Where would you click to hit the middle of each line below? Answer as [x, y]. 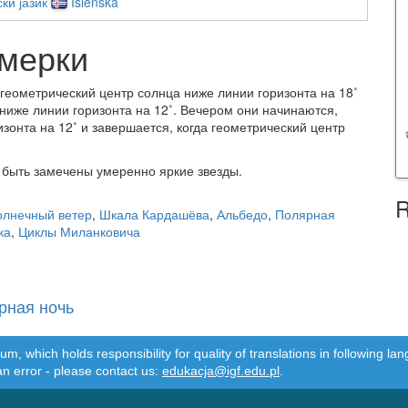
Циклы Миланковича [79, 231]
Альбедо [242, 214]
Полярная [305, 214]
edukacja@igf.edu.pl [221, 371]
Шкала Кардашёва [154, 214]
